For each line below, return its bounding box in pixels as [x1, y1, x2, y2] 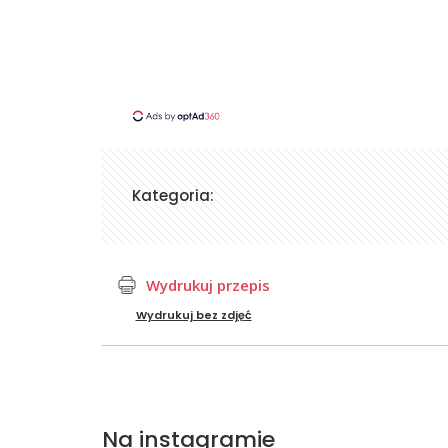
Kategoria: [132, 184, 214, 206]
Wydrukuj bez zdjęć [135, 306, 252, 323]
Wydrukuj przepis [146, 274, 270, 295]
